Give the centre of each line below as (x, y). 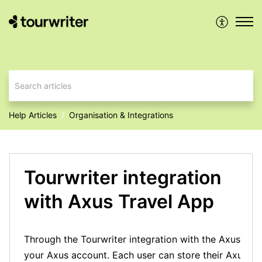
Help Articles (33, 115)
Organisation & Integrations (121, 115)
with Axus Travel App (119, 202)
